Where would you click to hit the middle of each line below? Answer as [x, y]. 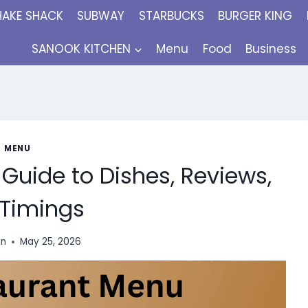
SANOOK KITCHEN [81, 48]
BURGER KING [255, 16]
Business [271, 48]
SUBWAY [101, 16]
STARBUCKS [171, 16]
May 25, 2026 [50, 242]
